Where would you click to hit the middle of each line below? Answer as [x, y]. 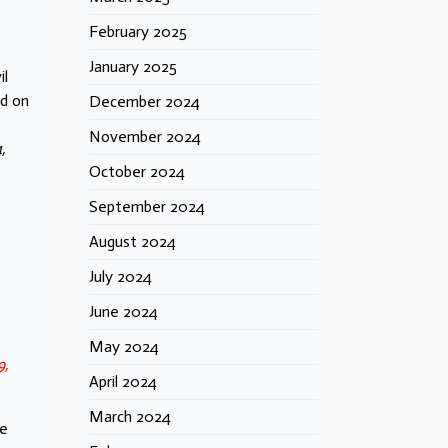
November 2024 [145, 136]
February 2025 [138, 31]
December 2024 [144, 101]
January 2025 [133, 66]
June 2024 [123, 311]
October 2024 [137, 171]
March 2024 [130, 416]
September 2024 [147, 206]
